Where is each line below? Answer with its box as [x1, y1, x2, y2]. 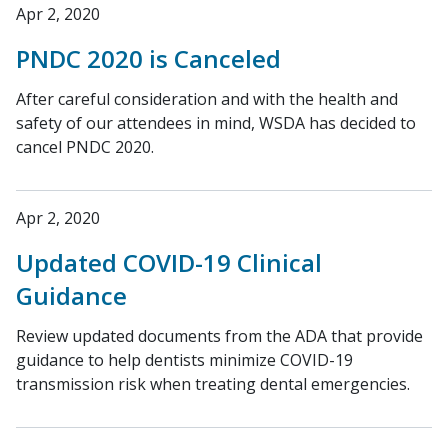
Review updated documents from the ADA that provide [16, 325, 423, 347]
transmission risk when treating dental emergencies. [16, 373, 410, 395]
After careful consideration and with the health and [16, 88, 398, 110]
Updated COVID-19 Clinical [16, 246, 322, 279]
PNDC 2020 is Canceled [16, 42, 281, 75]
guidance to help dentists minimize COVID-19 [16, 349, 353, 371]
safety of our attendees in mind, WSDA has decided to [16, 112, 416, 134]
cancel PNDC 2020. [16, 136, 154, 158]
